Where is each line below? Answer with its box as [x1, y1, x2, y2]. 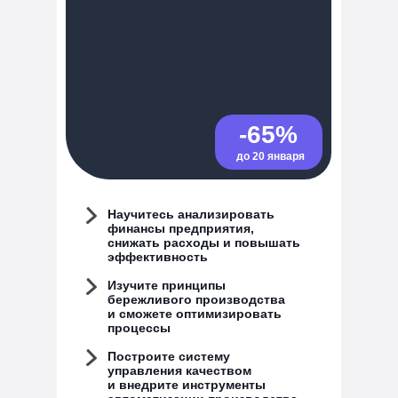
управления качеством [107, 363, 251, 378]
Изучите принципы [107, 278, 226, 292]
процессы [107, 321, 171, 335]
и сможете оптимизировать [107, 306, 282, 321]
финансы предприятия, [107, 221, 254, 235]
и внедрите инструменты [107, 378, 266, 392]
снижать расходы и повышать [107, 235, 300, 250]
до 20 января [235, 150, 305, 163]
